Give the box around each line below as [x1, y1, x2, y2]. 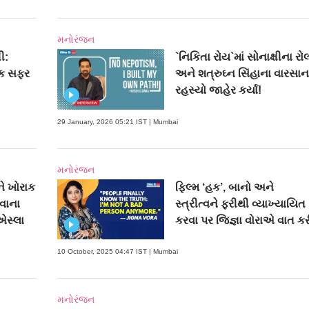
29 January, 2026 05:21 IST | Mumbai [57, 117, 178, 126]
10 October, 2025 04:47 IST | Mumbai [57, 248, 178, 256]
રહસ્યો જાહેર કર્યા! [175, 84, 262, 97]
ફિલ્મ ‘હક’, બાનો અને [175, 181, 275, 193]
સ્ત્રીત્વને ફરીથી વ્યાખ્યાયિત [175, 197, 306, 210]
